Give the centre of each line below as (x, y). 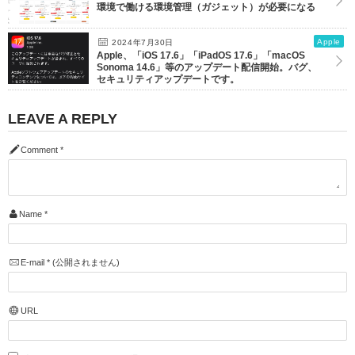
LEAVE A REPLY (63, 118)
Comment (39, 149)
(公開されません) (84, 262)
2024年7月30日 (141, 42)
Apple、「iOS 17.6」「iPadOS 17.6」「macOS (201, 55)
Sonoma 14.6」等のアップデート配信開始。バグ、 (207, 67)
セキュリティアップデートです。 (168, 79)
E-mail (32, 262)
